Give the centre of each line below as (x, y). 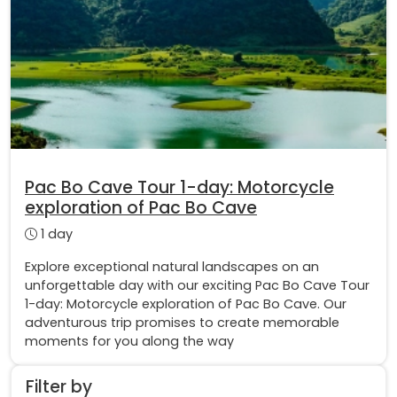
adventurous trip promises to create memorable (182, 323)
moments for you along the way (129, 342)
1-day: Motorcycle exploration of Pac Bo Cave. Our (186, 304)
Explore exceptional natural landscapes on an (172, 267)
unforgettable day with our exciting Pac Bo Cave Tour (197, 286)
